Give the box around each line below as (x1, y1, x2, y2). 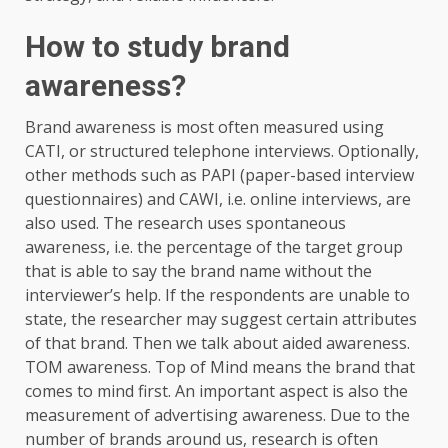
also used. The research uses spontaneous (25, 211, 346, 234)
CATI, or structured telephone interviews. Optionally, (25, 139, 419, 162)
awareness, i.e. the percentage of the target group (25, 235, 403, 258)
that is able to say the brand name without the (25, 259, 372, 282)
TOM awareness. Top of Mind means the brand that (25, 355, 415, 378)
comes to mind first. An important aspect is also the (25, 379, 408, 402)
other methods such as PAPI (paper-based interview (25, 163, 414, 186)
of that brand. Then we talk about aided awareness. (25, 331, 410, 354)
